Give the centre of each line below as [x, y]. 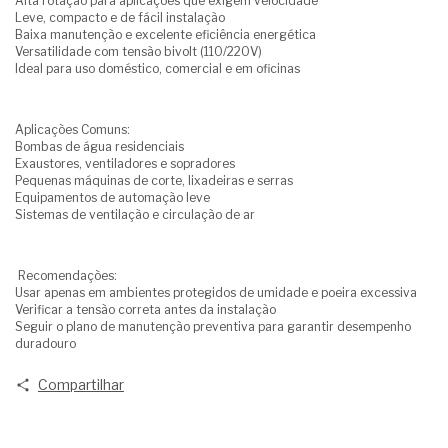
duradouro [45, 343]
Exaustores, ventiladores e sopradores [125, 163]
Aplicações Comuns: [72, 129]
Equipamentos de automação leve [112, 197]
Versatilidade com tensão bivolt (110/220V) [138, 51]
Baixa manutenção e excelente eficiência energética [165, 34]
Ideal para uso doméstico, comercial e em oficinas [157, 68]
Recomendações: [66, 275]
